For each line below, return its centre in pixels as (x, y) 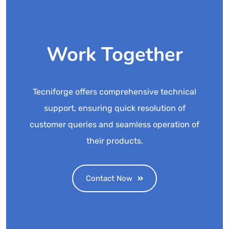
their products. (114, 141)
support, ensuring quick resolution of (114, 108)
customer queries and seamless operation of (114, 124)
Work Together (114, 54)
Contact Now (109, 178)
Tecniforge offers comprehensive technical (114, 92)
